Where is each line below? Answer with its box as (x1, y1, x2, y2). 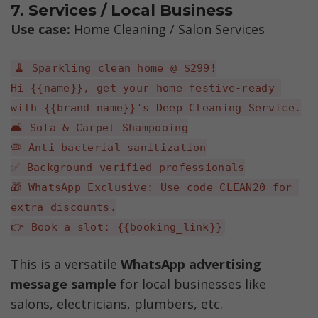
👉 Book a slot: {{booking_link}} (11, 221, 223, 234)
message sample (11, 275, 120, 292)
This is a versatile (11, 255, 121, 273)
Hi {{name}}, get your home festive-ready (11, 82, 275, 95)
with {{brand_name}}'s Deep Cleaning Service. (11, 102, 302, 115)
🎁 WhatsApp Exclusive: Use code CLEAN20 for (11, 181, 292, 194)
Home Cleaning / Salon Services (74, 21, 265, 38)
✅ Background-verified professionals (11, 161, 245, 175)
